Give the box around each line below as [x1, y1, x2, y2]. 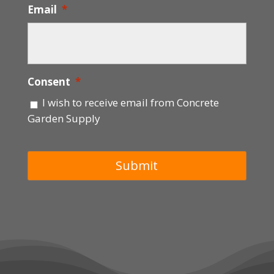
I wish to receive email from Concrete [42, 95, 219, 110]
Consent [27, 75, 70, 89]
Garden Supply [27, 111, 100, 126]
